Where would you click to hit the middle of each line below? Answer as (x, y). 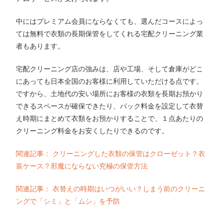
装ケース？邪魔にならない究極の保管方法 (82, 166)
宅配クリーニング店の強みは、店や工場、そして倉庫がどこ (110, 69)
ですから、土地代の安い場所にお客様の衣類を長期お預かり (110, 93)
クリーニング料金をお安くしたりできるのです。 (92, 131)
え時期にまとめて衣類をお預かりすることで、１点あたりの (110, 118)
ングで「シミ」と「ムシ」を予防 (68, 201)
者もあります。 (40, 46)
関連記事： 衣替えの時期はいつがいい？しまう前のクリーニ (111, 189)
